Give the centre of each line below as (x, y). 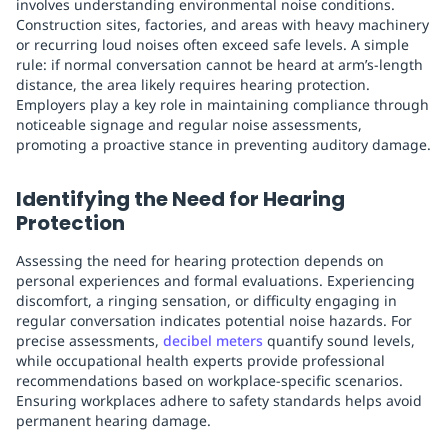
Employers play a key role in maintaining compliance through (222, 105)
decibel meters (213, 341)
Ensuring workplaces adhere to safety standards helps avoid (219, 401)
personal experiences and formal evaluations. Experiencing (215, 281)
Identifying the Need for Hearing (180, 199)
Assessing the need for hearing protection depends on (200, 261)
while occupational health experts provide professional (200, 361)
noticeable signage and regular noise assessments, (189, 125)
